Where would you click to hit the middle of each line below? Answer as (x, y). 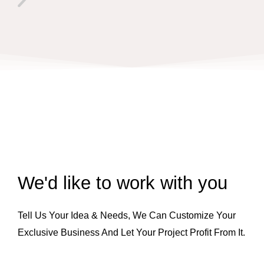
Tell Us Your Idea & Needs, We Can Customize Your (127, 215)
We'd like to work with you (123, 183)
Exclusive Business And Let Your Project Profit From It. (131, 232)
